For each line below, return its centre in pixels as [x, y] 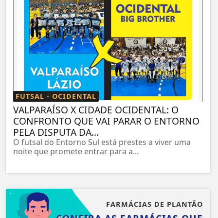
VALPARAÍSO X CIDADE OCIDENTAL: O [96, 109]
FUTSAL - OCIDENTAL [56, 96]
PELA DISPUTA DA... [56, 132]
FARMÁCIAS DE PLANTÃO [154, 204]
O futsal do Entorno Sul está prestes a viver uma [102, 142]
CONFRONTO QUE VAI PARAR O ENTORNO [106, 121]
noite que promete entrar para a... [76, 151]
